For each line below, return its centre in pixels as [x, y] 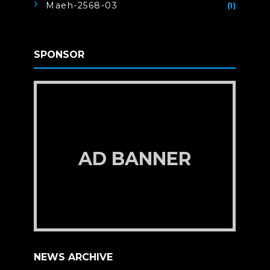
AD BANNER [135, 159]
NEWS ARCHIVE [74, 257]
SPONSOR [59, 55]
